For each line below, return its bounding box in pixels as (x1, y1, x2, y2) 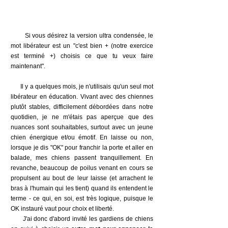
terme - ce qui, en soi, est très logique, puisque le (11, 195, 153, 202)
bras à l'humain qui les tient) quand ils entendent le (11, 185, 153, 192)
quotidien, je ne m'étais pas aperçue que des (11, 113, 153, 121)
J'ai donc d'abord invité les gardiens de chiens (11, 215, 153, 222)
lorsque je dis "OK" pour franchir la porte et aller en (11, 144, 153, 151)
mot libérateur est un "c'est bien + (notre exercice (11, 42, 153, 49)
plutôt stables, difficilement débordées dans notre (11, 103, 153, 110)
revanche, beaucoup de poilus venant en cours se (11, 164, 153, 172)
